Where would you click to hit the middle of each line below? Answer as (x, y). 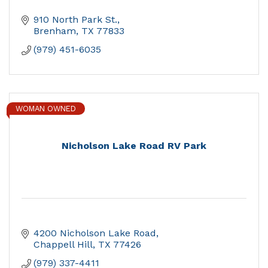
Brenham (55, 31)
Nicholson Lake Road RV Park (134, 146)
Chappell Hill (63, 245)
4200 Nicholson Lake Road (95, 233)
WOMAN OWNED (46, 109)
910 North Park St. (75, 20)
